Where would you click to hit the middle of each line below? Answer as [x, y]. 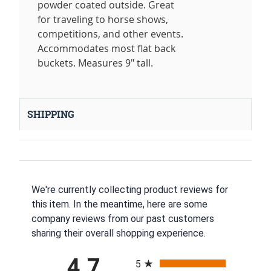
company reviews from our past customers [123, 219]
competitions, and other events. [110, 34]
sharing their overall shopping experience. [119, 233]
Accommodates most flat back [106, 49]
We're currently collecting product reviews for [130, 190]
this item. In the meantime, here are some [119, 204]
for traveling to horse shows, [103, 20]
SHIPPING [51, 115]
